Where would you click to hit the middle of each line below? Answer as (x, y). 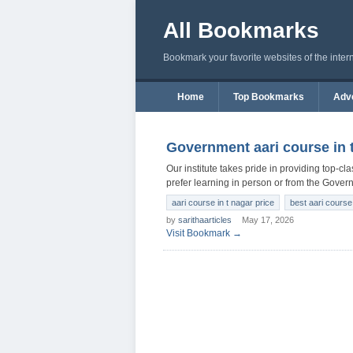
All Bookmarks (241, 30)
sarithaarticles (205, 220)
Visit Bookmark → (204, 233)
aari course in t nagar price (223, 203)
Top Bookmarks (269, 97)
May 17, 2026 (268, 220)
